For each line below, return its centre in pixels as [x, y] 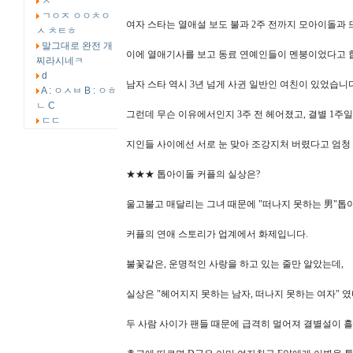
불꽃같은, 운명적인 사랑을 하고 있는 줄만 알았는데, [235, 264]
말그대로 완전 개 [77, 46]
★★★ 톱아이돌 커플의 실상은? [193, 174]
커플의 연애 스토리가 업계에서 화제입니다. [217, 234]
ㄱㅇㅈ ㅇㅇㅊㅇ [76, 16]
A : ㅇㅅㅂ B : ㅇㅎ [79, 91]
